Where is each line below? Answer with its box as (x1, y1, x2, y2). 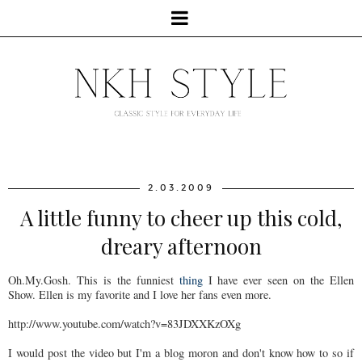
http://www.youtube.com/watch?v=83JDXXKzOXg (8, 315, 241, 331)
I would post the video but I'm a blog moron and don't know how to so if (8, 344, 354, 360)
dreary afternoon (100, 231, 262, 260)
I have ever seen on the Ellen (202, 271, 355, 288)
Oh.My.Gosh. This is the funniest (8, 271, 179, 288)
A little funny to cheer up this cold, (19, 203, 343, 232)
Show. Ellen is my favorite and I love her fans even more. (8, 286, 271, 302)
